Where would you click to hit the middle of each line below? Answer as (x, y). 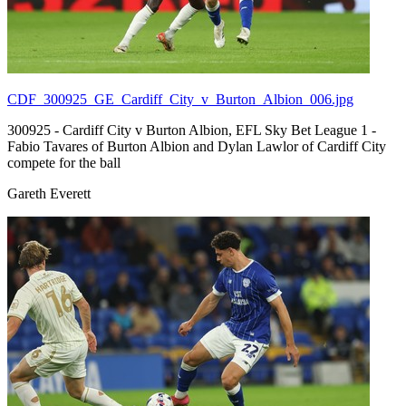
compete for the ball (64, 162)
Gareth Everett (49, 193)
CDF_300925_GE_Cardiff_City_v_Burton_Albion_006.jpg (180, 99)
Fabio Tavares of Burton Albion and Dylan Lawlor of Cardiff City (197, 146)
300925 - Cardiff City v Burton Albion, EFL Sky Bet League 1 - (192, 130)
